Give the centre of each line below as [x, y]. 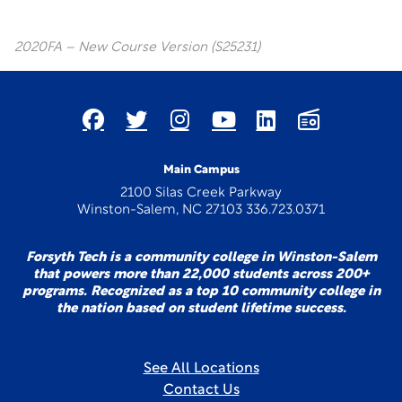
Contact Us [201, 390]
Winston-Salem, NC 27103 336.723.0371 [201, 210]
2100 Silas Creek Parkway [201, 193]
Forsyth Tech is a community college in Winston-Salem [201, 258]
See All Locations [201, 369]
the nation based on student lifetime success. [201, 309]
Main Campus [201, 170]
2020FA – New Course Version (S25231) [137, 48]
